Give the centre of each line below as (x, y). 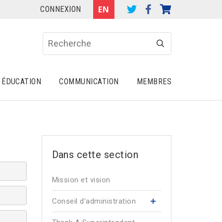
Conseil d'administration (94, 201)
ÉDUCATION (22, 82)
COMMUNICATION (89, 82)
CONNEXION (61, 9)
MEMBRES (154, 82)
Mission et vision (81, 180)
